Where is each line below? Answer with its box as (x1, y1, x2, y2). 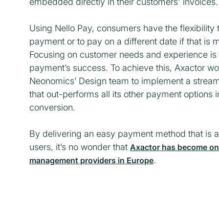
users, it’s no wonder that (29, 142, 130, 152)
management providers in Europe (29, 155, 153, 165)
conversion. (29, 102, 75, 112)
